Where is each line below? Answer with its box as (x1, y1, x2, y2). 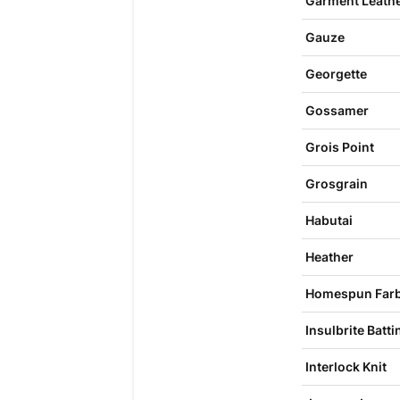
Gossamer (304, 103, 369, 118)
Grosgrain (304, 176, 368, 191)
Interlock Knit (304, 359, 387, 374)
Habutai (304, 212, 353, 228)
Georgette (304, 66, 367, 81)
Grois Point (304, 139, 374, 154)
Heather (304, 249, 354, 264)
